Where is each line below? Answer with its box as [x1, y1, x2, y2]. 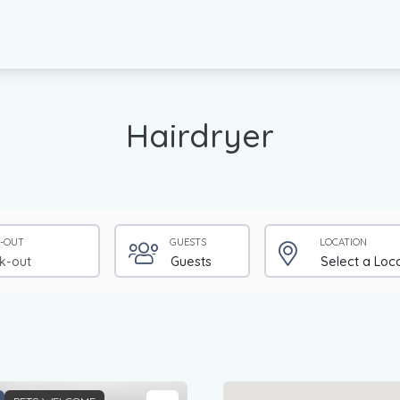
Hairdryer [126, 114, 274, 155]
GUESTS [170, 235, 207, 248]
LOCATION [320, 235, 368, 248]
